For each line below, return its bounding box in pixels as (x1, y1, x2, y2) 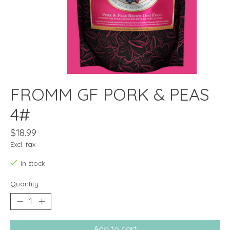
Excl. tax (10, 140, 35, 149)
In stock (20, 159, 45, 168)
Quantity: (10, 179, 40, 188)
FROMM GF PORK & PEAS (10, 83, 209, 105)
